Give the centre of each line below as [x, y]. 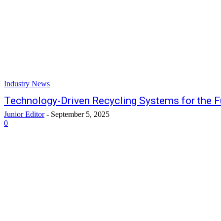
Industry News [27, 84]
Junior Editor [24, 114]
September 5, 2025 [80, 114]
